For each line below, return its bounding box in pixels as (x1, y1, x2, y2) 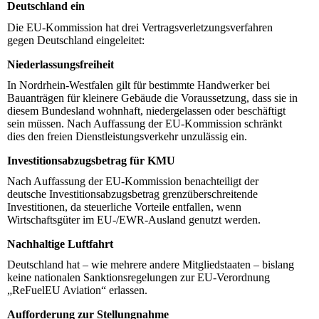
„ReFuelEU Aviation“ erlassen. (7, 284, 147, 297)
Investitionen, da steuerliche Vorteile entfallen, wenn (7, 200, 241, 213)
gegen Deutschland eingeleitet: (7, 33, 145, 46)
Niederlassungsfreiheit (7, 58, 114, 70)
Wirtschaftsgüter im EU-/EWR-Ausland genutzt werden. (7, 213, 261, 226)
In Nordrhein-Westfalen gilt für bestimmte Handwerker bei (7, 78, 270, 91)
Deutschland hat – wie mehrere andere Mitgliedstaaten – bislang (7, 258, 294, 271)
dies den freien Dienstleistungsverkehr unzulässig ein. (7, 130, 247, 142)
